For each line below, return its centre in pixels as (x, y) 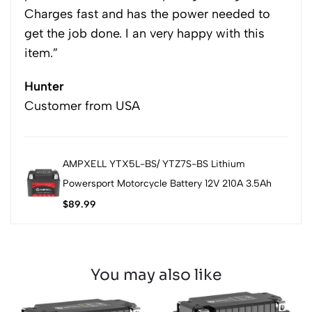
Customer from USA (82, 106)
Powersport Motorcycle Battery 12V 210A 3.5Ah (167, 184)
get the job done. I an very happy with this (145, 33)
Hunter (44, 86)
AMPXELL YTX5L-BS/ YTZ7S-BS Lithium (154, 164)
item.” (41, 53)
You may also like (156, 275)
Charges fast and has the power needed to (147, 14)
